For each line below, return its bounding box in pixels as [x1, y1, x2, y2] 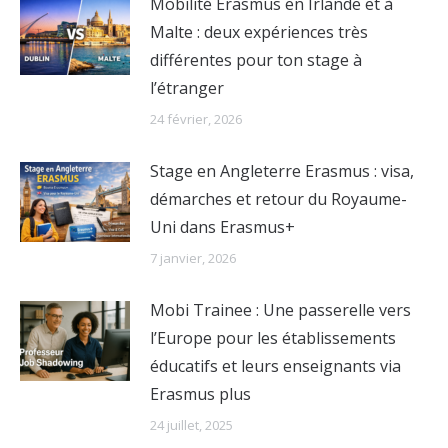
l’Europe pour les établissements [150, 327, 396, 349]
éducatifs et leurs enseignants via [150, 355, 401, 377]
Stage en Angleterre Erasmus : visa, [150, 160, 414, 182]
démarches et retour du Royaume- [150, 188, 407, 210]
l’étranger [150, 77, 224, 99]
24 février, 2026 [150, 110, 242, 128]
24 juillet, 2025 [150, 416, 233, 434]
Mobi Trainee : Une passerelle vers [150, 299, 411, 321]
